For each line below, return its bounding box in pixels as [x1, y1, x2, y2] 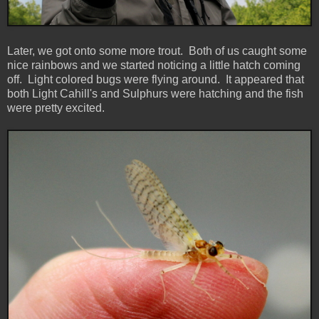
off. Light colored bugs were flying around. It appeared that [7, 73, 304, 85]
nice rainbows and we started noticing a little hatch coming [7, 58, 300, 71]
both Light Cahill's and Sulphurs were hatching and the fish [7, 87, 303, 100]
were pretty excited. [7, 101, 105, 114]
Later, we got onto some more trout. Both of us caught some [7, 44, 307, 57]
